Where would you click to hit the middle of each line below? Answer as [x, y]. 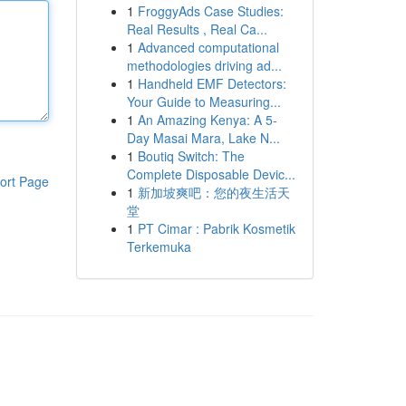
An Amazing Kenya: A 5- [207, 120]
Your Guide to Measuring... [203, 101]
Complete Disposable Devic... [211, 174]
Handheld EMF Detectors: [212, 83]
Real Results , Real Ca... [197, 29]
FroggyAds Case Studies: [210, 11]
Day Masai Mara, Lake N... [203, 138]
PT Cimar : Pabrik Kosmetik [216, 228]
